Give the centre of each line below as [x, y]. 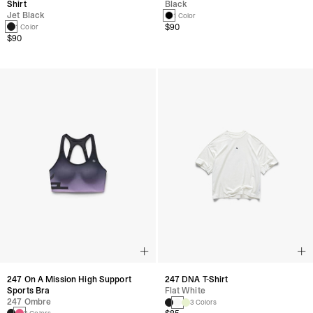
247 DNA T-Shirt [196, 280]
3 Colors [203, 303]
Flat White [185, 291]
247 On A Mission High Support [69, 279]
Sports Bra [29, 290]
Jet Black [26, 15]
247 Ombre [29, 301]
